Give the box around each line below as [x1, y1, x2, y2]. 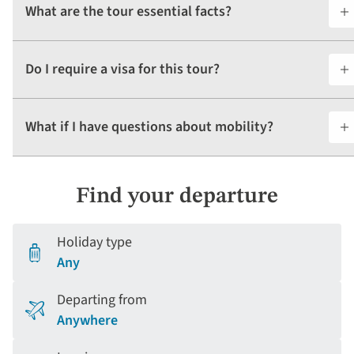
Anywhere [57, 311, 118, 331]
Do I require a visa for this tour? [25, 59, 220, 80]
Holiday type [57, 232, 132, 253]
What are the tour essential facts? [25, 2, 232, 22]
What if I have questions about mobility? [25, 117, 273, 137]
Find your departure [76, 186, 278, 209]
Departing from [57, 290, 147, 311]
